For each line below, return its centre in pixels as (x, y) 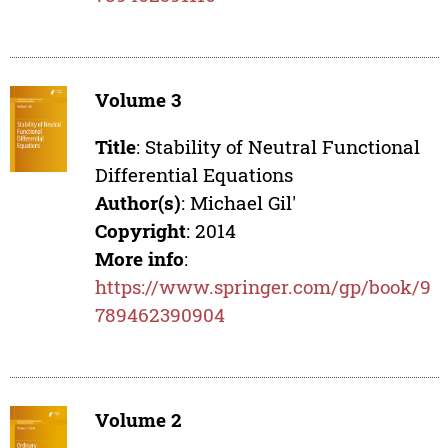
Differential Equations (194, 175)
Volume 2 (139, 420)
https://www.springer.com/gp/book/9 (263, 287)
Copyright (141, 231)
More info (140, 259)
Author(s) (138, 203)
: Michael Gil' (239, 203)
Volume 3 (138, 100)
